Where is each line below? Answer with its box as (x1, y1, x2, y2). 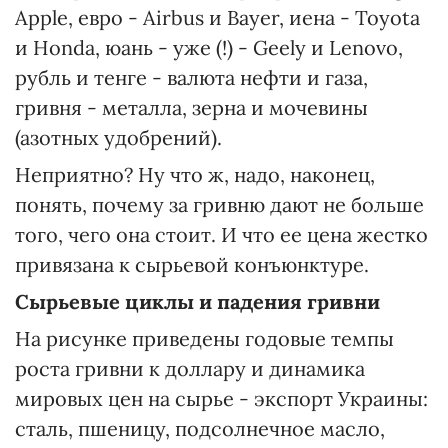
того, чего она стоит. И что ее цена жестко (15, 222, 428, 247)
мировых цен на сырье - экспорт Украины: (15, 386, 428, 411)
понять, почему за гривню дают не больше (15, 192, 424, 217)
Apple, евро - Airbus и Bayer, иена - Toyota (15, 5, 420, 30)
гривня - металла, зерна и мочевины (15, 95, 368, 120)
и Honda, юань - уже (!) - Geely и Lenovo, (15, 35, 403, 60)
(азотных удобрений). (15, 125, 222, 150)
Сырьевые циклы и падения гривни (15, 289, 380, 314)
